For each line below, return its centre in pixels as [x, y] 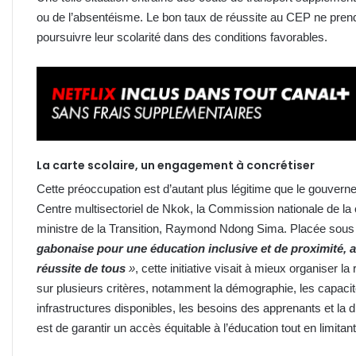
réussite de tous [81, 268]
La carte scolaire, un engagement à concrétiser [176, 165]
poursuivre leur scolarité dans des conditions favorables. [182, 37]
